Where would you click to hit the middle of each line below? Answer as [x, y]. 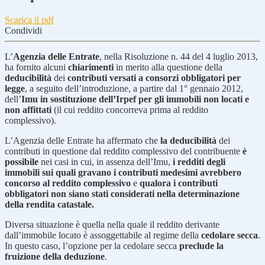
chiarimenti [92, 67]
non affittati [28, 109]
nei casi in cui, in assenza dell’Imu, [106, 161]
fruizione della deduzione [55, 256]
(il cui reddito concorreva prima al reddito [130, 109]
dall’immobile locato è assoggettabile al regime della [103, 235]
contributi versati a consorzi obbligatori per [154, 77]
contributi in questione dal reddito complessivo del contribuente [124, 151]
